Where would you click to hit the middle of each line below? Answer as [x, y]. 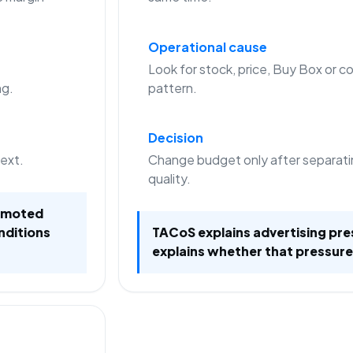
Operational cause [207, 46]
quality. [169, 178]
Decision [175, 137]
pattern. [172, 87]
